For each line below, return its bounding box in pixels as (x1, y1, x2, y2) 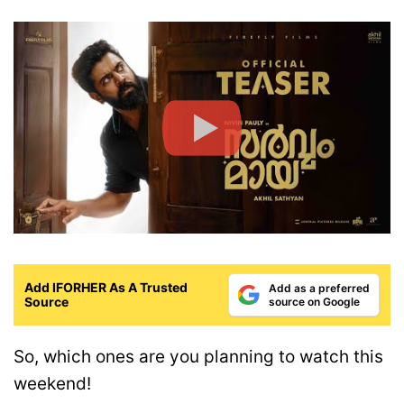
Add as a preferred (269, 280, 370, 295)
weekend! (14, 372, 91, 394)
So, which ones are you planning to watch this (14, 345, 383, 367)
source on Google (269, 294, 360, 308)
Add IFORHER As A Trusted (24, 279, 188, 295)
